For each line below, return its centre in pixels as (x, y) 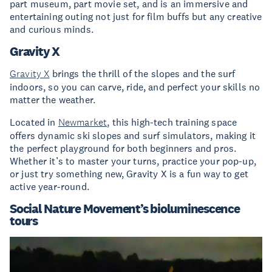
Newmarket (83, 123)
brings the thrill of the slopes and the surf (142, 74)
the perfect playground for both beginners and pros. (123, 148)
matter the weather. (53, 100)
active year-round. (49, 187)
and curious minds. (52, 29)
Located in (34, 122)
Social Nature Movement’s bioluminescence (125, 209)
